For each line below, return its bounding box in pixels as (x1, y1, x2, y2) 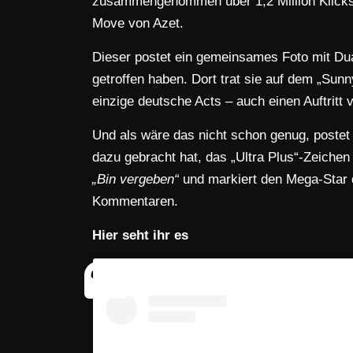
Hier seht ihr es (92, 228, 188, 243)
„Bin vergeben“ (92, 172, 179, 187)
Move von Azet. (92, 16, 184, 31)
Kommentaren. (92, 194, 178, 209)
